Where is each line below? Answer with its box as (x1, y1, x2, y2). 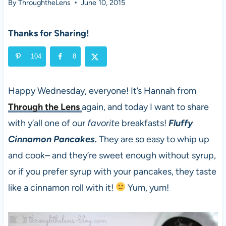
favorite (87, 117, 122, 129)
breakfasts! (121, 117, 168, 129)
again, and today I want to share (81, 101, 209, 112)
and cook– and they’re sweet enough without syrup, (8, 149, 216, 161)
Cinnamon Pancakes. (8, 133, 97, 145)
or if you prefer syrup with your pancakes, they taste (8, 165, 216, 177)
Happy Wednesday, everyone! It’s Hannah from (8, 85, 196, 96)
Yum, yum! (126, 182, 169, 193)
